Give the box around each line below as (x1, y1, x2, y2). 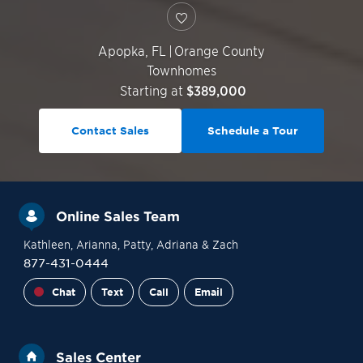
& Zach (198, 237, 238, 251)
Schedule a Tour (207, 123, 298, 137)
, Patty (117, 237, 151, 251)
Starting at (120, 81, 183, 98)
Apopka (98, 41, 146, 58)
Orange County (173, 41, 265, 58)
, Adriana (150, 237, 199, 251)
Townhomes (147, 61, 216, 78)
